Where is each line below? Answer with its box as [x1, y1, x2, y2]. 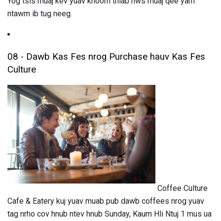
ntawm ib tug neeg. [7, 8, 72, 18]
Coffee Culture [155, 184, 208, 193]
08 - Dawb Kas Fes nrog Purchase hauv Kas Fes [7, 51, 205, 62]
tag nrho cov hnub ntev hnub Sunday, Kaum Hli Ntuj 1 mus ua [7, 209, 212, 219]
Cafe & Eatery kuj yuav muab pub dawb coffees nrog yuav [7, 196, 204, 206]
